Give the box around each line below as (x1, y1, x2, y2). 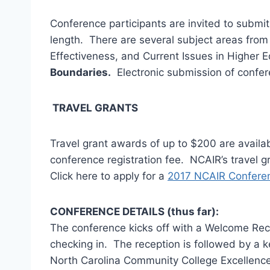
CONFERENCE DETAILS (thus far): (50, 205, 219, 218)
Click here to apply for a (50, 169, 168, 182)
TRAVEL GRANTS (52, 101, 138, 114)
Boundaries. (50, 66, 111, 78)
